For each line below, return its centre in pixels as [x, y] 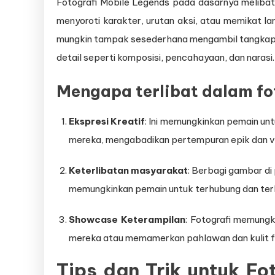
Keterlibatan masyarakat [128, 171]
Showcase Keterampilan [127, 220]
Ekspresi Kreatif [107, 122]
